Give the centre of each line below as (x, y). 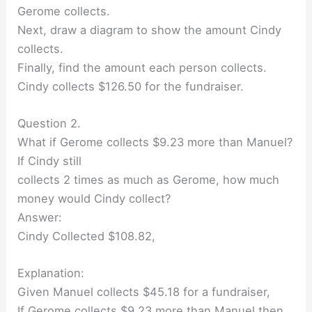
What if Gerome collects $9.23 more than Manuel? (155, 142)
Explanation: (51, 273)
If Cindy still (50, 161)
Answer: (40, 217)
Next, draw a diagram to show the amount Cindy (150, 30)
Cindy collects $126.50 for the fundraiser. (131, 86)
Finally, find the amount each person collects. (142, 67)
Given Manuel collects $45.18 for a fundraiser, (144, 292)
